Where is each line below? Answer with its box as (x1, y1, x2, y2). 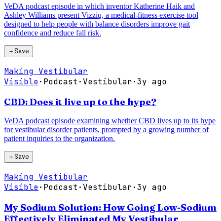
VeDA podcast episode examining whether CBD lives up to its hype (4, 116, 216, 125)
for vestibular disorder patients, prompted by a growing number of (4, 125, 209, 134)
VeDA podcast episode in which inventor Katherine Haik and (4, 2, 195, 10)
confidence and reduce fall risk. (4, 29, 101, 37)
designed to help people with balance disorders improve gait (4, 20, 190, 28)
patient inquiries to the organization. (4, 134, 115, 143)
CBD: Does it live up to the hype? (4, 96, 156, 108)
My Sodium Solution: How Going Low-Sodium (4, 202, 217, 214)
